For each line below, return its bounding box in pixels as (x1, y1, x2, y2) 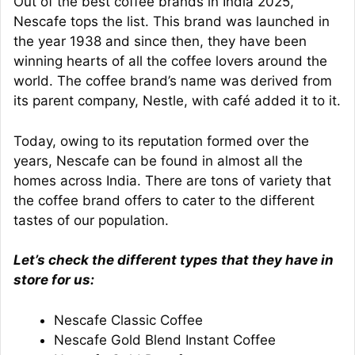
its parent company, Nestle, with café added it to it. (13, 93, 341, 109)
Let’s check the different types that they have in (13, 252, 334, 269)
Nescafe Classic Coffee (54, 311, 203, 328)
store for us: (13, 272, 94, 288)
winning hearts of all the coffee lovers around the (13, 53, 327, 70)
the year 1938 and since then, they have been (13, 33, 307, 50)
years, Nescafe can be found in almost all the (13, 152, 303, 169)
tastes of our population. (13, 212, 169, 228)
